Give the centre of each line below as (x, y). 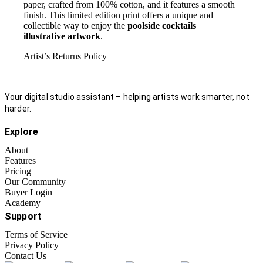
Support (23, 216)
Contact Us (26, 255)
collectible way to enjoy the (75, 25)
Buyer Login (28, 192)
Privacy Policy (32, 245)
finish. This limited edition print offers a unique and (118, 15)
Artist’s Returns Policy (65, 56)
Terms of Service (36, 234)
